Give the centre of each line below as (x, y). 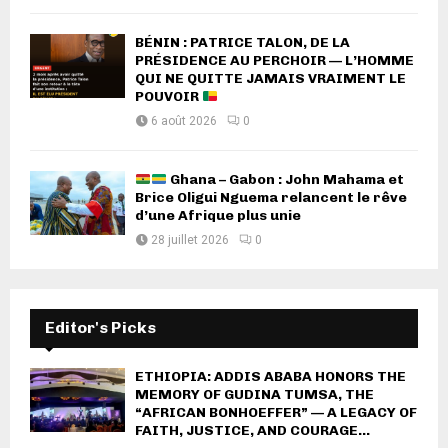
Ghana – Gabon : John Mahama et (285, 180)
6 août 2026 (184, 121)
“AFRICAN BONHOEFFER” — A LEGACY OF (276, 413)
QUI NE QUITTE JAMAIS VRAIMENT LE (270, 79)
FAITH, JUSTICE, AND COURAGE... (252, 431)
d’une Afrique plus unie (218, 216)
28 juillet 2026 (190, 240)
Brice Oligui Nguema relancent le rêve (271, 198)
